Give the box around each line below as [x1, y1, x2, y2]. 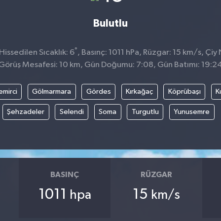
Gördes [86, 88, 111, 96]
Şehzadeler [7, 108, 45, 116]
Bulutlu [93, 18, 128, 29]
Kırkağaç [126, 88, 153, 96]
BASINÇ [50, 171, 79, 179]
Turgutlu [131, 108, 159, 116]
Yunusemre [174, 108, 210, 116]
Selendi [59, 108, 84, 116]
